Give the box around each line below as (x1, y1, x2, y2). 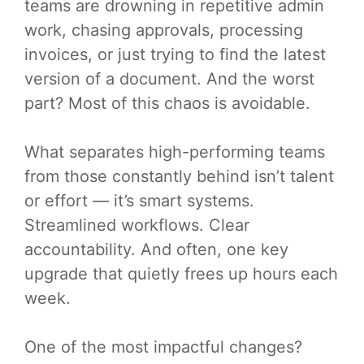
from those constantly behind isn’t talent (24, 166, 334, 186)
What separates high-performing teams (24, 141, 325, 162)
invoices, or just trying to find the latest (24, 44, 326, 64)
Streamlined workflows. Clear (24, 214, 249, 235)
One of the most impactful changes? (24, 336, 302, 357)
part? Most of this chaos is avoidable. (24, 93, 310, 113)
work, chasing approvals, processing (24, 19, 303, 40)
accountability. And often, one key (24, 239, 288, 259)
